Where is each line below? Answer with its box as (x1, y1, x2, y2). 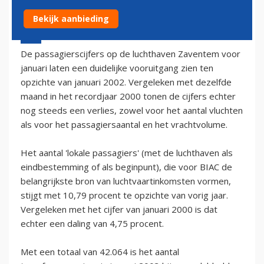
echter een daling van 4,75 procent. (21, 217, 164, 229)
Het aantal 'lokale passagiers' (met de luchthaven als (21, 146, 233, 159)
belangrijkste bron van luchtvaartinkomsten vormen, (21, 174, 231, 187)
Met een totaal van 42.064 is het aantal (21, 245, 179, 258)
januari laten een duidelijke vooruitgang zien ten (21, 61, 213, 74)
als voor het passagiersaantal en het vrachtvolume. (21, 118, 227, 130)
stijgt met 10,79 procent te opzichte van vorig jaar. (21, 189, 228, 201)
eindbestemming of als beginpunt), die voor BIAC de (21, 160, 232, 173)
